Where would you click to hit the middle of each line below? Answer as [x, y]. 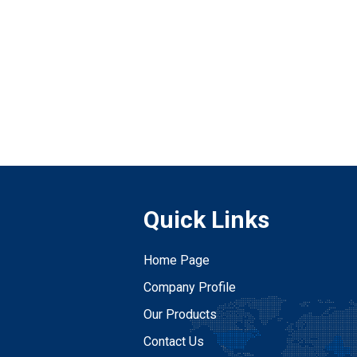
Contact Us [174, 342]
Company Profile [190, 288]
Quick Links [207, 220]
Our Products [180, 315]
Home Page [177, 261]
